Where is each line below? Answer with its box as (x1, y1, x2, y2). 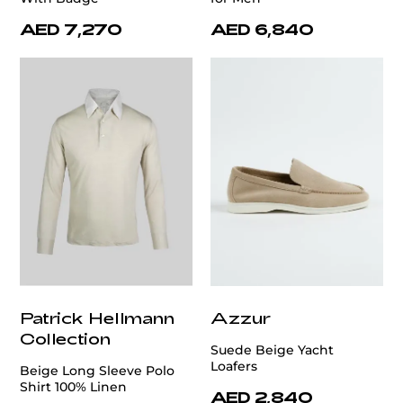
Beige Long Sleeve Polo (20, 363, 175, 380)
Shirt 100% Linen (20, 379, 127, 396)
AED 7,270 (20, 20, 122, 39)
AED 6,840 (210, 20, 314, 39)
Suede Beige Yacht (210, 342, 334, 359)
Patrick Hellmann (20, 308, 175, 328)
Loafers (210, 358, 257, 375)
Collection (20, 328, 111, 349)
